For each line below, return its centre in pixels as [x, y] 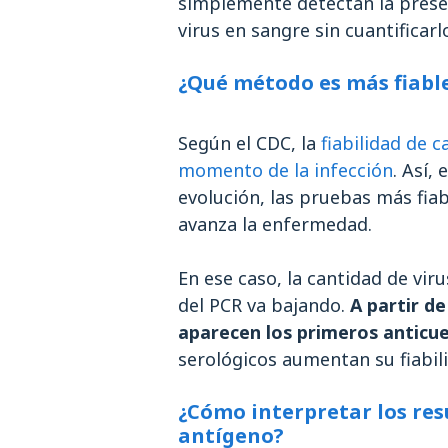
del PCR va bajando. [264, 305]
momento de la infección [285, 170]
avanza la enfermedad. [275, 224]
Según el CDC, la [249, 143]
